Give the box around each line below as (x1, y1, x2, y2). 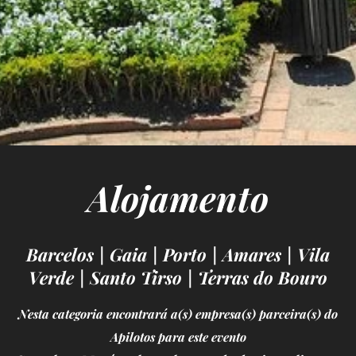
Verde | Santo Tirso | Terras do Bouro (29, 265, 327, 289)
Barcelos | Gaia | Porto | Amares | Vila (26, 242, 330, 266)
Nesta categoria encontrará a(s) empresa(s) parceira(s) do (18, 304, 338, 322)
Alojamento (87, 173, 269, 221)
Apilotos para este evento (110, 327, 246, 345)
